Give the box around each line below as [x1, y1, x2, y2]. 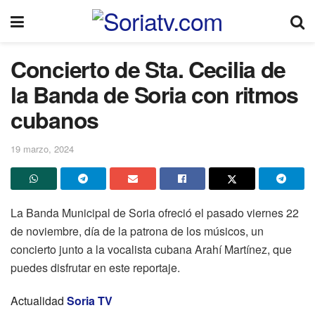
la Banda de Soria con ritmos [11, 78, 299, 110]
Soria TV [67, 292, 112, 309]
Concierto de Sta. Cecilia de [11, 53, 286, 85]
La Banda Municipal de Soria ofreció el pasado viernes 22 [11, 204, 299, 221]
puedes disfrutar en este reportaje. [11, 259, 180, 276]
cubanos [11, 103, 99, 136]
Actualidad [11, 292, 64, 309]
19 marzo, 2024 [11, 141, 74, 155]
